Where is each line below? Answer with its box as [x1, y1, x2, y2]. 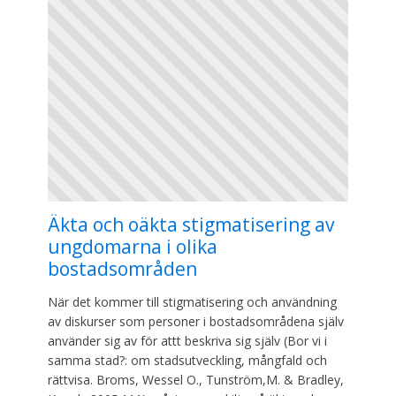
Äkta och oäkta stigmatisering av [48, 211, 334, 237]
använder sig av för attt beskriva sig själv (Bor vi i [48, 331, 327, 349]
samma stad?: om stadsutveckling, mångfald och [48, 351, 327, 369]
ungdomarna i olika [48, 233, 217, 259]
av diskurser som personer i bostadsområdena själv [48, 312, 344, 330]
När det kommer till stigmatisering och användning [48, 293, 337, 310]
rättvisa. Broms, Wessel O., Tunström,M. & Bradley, [48, 370, 344, 388]
